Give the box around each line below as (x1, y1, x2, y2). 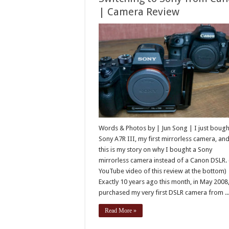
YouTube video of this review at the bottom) (99, 167, 227, 175)
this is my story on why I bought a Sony (99, 146, 213, 154)
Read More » (105, 207, 137, 215)
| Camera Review (99, 5, 180, 18)
